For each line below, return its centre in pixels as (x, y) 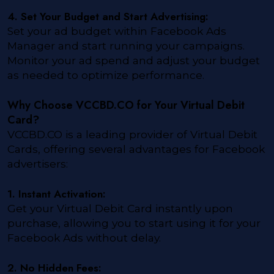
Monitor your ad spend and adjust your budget (134, 61)
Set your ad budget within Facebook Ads (117, 31)
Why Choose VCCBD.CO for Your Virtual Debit (126, 106)
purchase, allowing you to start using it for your (134, 223)
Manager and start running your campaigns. (126, 46)
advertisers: (38, 164)
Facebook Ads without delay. (84, 238)
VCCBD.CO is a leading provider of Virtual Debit (132, 135)
